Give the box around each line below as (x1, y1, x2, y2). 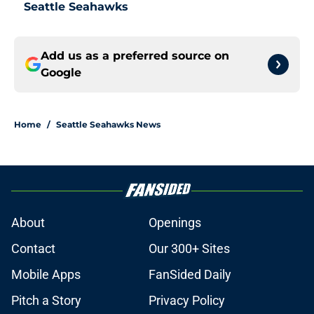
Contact (11, 241, 55, 257)
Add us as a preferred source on (41, 49, 229, 63)
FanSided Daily (149, 267, 231, 282)
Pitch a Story (11, 293, 81, 308)
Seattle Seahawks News (56, 119, 161, 130)
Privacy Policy (149, 293, 225, 308)
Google (41, 66, 81, 80)
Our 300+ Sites (149, 241, 230, 257)
